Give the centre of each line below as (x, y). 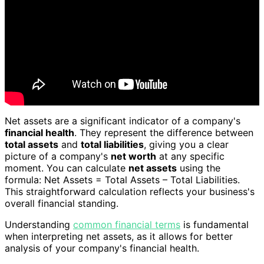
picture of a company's (58, 156)
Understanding (39, 225)
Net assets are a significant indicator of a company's (123, 121)
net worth (133, 156)
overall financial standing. (62, 204)
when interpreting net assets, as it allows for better (119, 237)
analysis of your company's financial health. (102, 248)
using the (199, 168)
